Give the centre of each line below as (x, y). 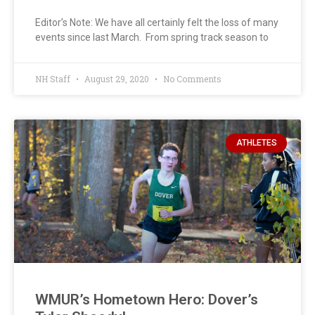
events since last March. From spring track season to (152, 38)
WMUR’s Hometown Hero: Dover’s (147, 300)
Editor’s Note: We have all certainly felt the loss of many (157, 23)
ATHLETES (256, 143)
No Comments (191, 79)
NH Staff (54, 79)
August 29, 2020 (117, 79)
